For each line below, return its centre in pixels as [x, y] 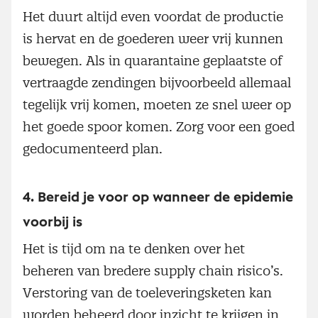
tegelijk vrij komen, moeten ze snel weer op [157, 104]
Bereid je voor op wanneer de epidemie [165, 197]
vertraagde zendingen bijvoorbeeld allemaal [157, 82]
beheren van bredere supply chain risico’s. [153, 270]
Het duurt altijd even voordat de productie [153, 16]
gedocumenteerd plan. [94, 148]
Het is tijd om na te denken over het [134, 248]
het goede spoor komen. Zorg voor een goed [159, 126]
